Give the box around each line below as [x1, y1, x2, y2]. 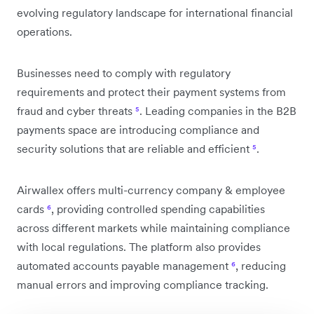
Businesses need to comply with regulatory [17, 65, 231, 80]
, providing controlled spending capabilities [51, 201, 265, 216]
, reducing [235, 258, 286, 273]
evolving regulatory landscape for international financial [17, 5, 293, 20]
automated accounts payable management [17, 258, 231, 273]
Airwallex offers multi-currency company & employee [17, 182, 285, 197]
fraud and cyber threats [17, 103, 135, 118]
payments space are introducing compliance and [17, 122, 259, 137]
